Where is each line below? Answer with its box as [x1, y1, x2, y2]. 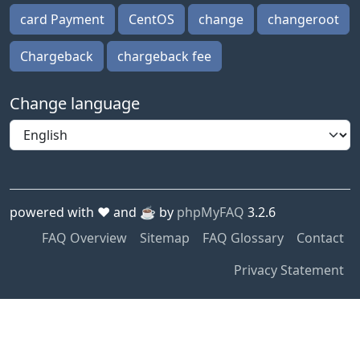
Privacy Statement [234, 260, 344, 279]
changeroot [268, 10, 339, 28]
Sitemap [140, 228, 190, 247]
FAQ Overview [42, 228, 127, 247]
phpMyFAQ [177, 202, 244, 221]
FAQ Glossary [202, 228, 284, 247]
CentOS [129, 10, 174, 28]
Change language [10, 92, 140, 114]
